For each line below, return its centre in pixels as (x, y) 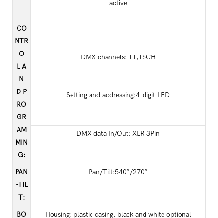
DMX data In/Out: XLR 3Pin (118, 133)
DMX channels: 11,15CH (118, 57)
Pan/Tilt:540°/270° (118, 172)
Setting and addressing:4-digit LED (118, 95)
